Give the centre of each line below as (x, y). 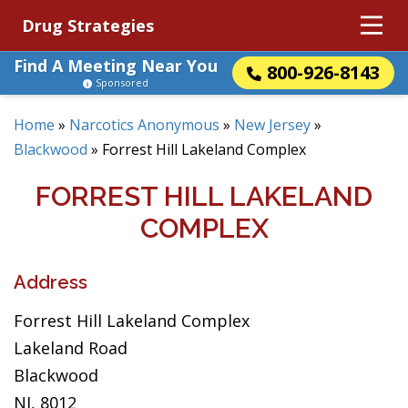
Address (51, 282)
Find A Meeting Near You (116, 66)
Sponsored (122, 82)
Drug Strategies (88, 25)
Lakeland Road (71, 348)
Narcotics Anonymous (144, 125)
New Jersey (272, 125)
